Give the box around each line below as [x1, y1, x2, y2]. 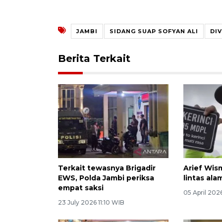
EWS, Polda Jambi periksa [58, 173, 154, 182]
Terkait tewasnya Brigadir [58, 163, 156, 172]
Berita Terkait [58, 52, 130, 64]
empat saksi [58, 183, 104, 192]
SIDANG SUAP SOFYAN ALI [110, 27, 198, 35]
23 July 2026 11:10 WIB [58, 198, 124, 206]
